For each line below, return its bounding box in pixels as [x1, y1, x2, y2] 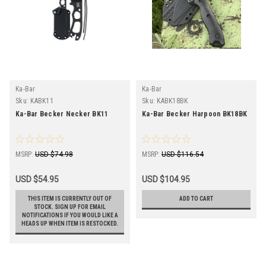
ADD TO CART [179, 195, 213, 202]
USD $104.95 [142, 174, 190, 184]
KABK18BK [157, 96, 188, 105]
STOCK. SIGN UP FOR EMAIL [34, 203, 106, 210]
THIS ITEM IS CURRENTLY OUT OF [28, 195, 112, 202]
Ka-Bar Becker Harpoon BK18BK [142, 109, 247, 118]
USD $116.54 [161, 150, 204, 159]
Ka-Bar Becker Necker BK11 [15, 109, 109, 118]
